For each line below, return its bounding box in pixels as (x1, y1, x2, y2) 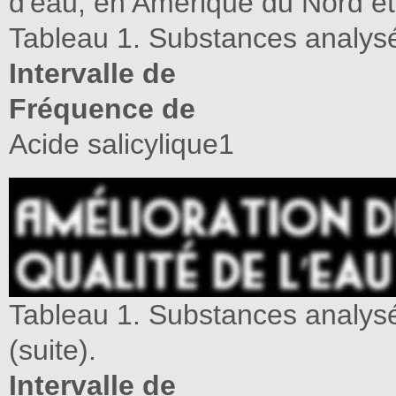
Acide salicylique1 (9, 128, 234, 160)
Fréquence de (9, 93, 195, 125)
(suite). (9, 334, 96, 366)
